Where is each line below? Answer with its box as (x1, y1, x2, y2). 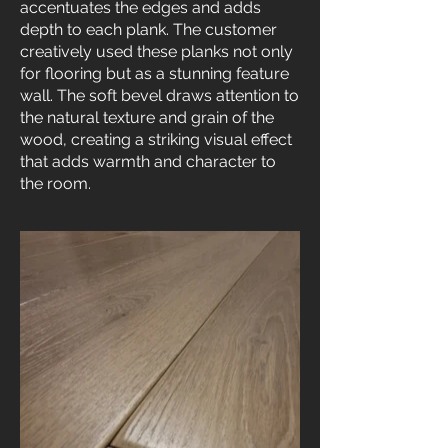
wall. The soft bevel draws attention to (20, 86, 299, 105)
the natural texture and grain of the (20, 108, 274, 127)
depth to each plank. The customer (20, 20, 277, 39)
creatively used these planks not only (20, 42, 293, 61)
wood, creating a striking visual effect (20, 130, 292, 149)
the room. (20, 174, 91, 193)
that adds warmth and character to (20, 152, 276, 171)
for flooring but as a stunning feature (20, 64, 289, 83)
